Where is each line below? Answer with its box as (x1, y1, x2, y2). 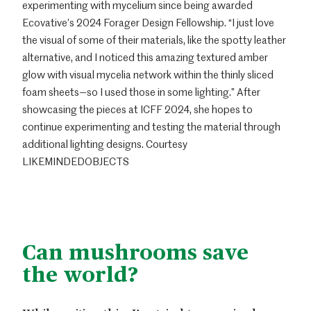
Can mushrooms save (22, 235, 249, 266)
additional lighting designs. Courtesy (22, 136, 187, 151)
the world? (22, 258, 138, 288)
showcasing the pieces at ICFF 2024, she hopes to (22, 101, 253, 116)
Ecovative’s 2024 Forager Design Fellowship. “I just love (22, 15, 274, 29)
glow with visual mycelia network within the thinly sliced (22, 67, 274, 81)
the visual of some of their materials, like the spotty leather (22, 32, 286, 47)
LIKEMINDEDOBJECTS (22, 153, 129, 168)
